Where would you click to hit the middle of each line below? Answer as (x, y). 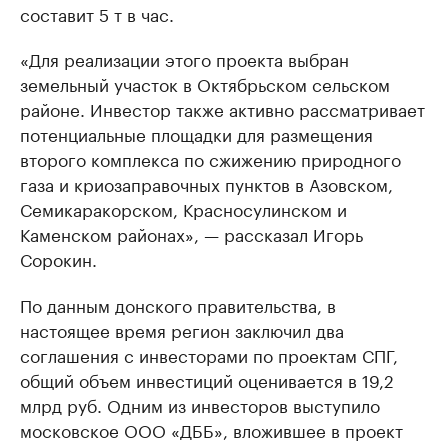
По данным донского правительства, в (178, 304)
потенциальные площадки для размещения (196, 133)
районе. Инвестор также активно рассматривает (222, 108)
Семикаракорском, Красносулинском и (183, 208)
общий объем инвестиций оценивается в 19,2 (207, 379)
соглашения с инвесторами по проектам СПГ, (209, 354)
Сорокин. (58, 258)
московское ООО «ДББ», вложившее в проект (211, 429)
